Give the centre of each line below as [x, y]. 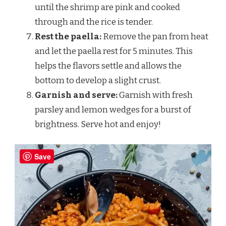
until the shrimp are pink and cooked [107, 7]
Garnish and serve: [76, 95]
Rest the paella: [68, 36]
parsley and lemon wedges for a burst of [113, 109]
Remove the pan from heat [155, 36]
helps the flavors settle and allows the [108, 66]
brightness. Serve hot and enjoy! [98, 124]
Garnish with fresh [155, 95]
